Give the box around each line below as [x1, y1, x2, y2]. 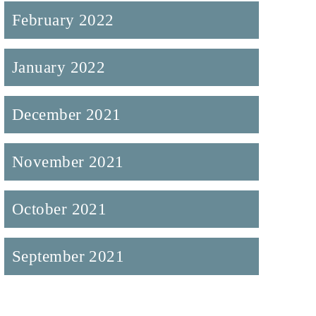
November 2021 [11, 152, 124, 171]
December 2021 [11, 105, 121, 124]
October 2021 [11, 200, 107, 219]
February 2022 [11, 11, 114, 30]
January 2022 [11, 58, 106, 77]
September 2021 [11, 247, 125, 266]
